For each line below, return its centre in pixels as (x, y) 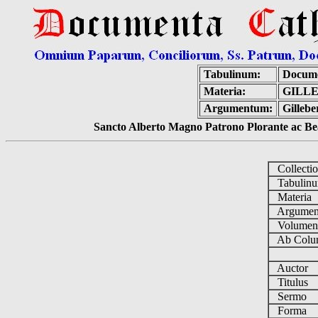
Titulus (291, 282)
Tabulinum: (232, 74)
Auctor (291, 268)
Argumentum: (238, 108)
